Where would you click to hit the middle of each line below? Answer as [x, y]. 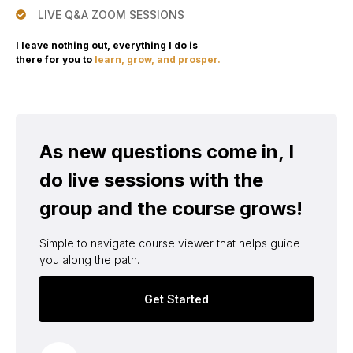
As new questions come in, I [167, 152]
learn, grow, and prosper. [158, 60]
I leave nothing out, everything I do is [107, 46]
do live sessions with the [151, 180]
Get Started [176, 299]
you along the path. [91, 260]
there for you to [55, 60]
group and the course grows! [171, 209]
